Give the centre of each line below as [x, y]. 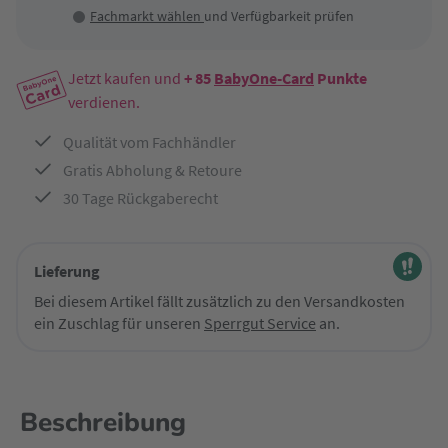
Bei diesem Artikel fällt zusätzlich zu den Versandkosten [219, 301]
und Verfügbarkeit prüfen [279, 16]
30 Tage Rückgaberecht [140, 198]
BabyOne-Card [264, 78]
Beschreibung [103, 422]
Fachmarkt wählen [147, 16]
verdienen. [104, 102]
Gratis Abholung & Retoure [152, 170]
